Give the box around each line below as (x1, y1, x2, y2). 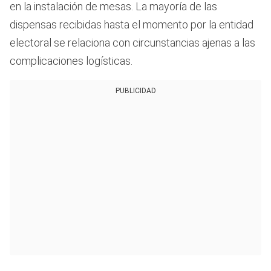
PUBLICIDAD (115, 87, 156, 96)
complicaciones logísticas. (10, 54, 132, 68)
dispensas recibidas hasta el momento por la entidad (10, 18, 253, 31)
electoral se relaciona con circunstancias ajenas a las (10, 36, 255, 50)
